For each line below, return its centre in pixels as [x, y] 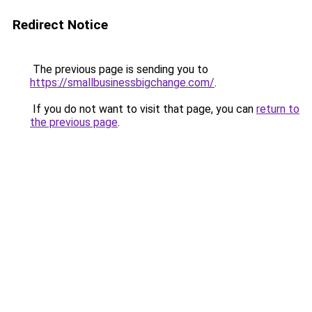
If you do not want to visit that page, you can [143, 109]
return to [278, 109]
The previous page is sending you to [119, 69]
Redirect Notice [60, 25]
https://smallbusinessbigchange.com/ [122, 83]
